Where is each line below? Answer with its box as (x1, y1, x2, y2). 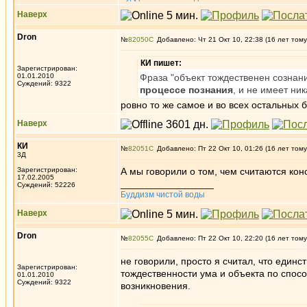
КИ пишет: (140, 58, 182, 68)
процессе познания (140, 84, 233, 95)
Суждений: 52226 (17, 181, 75, 188)
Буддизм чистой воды (121, 190, 205, 199)
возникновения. (121, 280, 191, 291)
